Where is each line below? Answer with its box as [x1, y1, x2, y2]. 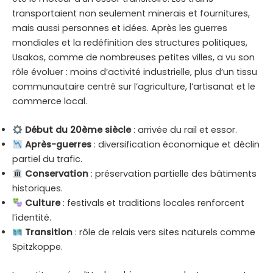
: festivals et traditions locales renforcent [60, 197, 244, 210]
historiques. [12, 182, 63, 195]
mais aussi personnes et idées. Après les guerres [12, 22, 227, 35]
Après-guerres [24, 138, 91, 151]
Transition [24, 226, 73, 239]
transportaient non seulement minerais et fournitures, [12, 7, 250, 20]
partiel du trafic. [12, 153, 82, 166]
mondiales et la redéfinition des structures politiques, [12, 37, 247, 49]
